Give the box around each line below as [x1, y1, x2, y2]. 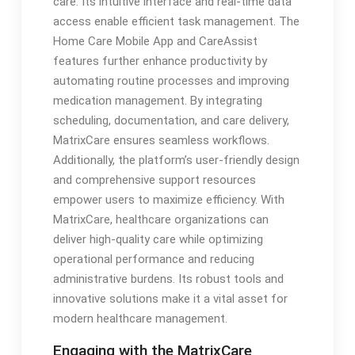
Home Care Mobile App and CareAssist [52, 34, 258, 49]
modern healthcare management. [52, 311, 227, 326]
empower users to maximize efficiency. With [52, 193, 284, 208]
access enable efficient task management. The [52, 14, 300, 29]
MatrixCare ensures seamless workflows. [52, 133, 269, 148]
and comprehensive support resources [52, 173, 256, 188]
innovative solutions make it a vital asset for [52, 292, 288, 307]
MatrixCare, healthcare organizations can [52, 212, 269, 227]
